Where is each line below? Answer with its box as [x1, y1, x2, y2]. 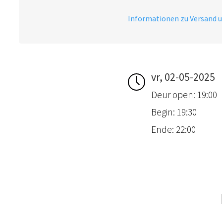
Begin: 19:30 [151, 106, 197, 118]
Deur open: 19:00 [151, 88, 218, 101]
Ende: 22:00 [151, 123, 196, 135]
